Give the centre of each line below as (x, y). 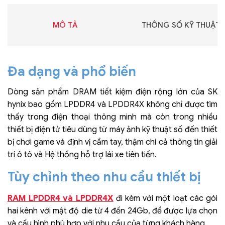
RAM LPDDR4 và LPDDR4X (61, 198)
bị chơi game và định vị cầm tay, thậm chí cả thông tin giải (113, 142)
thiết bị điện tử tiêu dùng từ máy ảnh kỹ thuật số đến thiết (113, 129)
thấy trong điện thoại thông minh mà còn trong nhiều (113, 117)
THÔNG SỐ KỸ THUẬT (181, 25)
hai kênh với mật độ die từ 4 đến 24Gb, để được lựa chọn (113, 211)
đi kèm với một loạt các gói (165, 198)
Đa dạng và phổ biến (72, 71)
